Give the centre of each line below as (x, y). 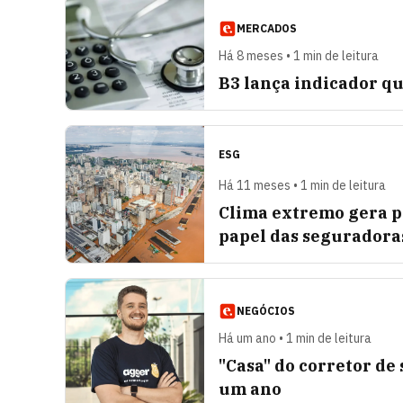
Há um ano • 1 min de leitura (295, 338)
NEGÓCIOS (266, 311)
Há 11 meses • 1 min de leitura (302, 185)
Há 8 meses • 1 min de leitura (299, 56)
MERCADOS (267, 28)
